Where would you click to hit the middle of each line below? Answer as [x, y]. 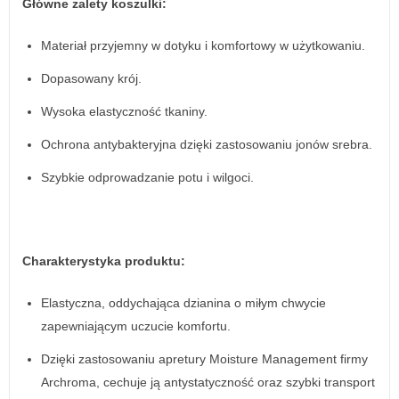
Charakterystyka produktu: [104, 261]
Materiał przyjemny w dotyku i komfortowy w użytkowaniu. [203, 46]
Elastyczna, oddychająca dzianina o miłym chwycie [183, 302]
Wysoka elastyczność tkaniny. [124, 111]
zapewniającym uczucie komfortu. [136, 326]
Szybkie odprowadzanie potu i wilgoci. [147, 177]
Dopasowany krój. [91, 79]
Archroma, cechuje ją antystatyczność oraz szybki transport [208, 382]
